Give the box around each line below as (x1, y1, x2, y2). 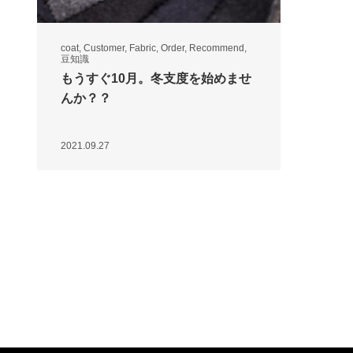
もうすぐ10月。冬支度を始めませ (61, 72, 251, 85)
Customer (84, 43, 124, 54)
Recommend (189, 43, 244, 54)
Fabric (129, 43, 156, 54)
